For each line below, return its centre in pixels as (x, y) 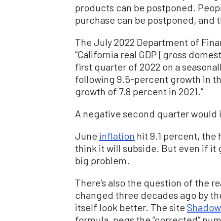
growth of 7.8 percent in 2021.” (139, 92)
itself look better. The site (131, 207)
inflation (117, 136)
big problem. (102, 161)
